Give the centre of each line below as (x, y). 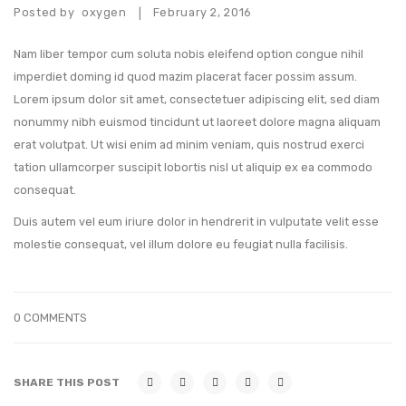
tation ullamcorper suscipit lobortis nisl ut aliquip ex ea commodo (193, 167)
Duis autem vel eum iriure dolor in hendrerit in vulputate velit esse (196, 221)
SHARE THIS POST (67, 382)
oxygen (102, 12)
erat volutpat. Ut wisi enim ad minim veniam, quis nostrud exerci (189, 144)
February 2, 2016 (202, 12)
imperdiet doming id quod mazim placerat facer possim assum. (185, 76)
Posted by (46, 12)
